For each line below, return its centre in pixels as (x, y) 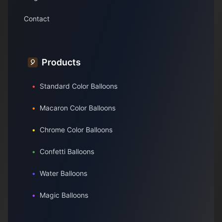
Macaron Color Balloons (78, 108)
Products (61, 62)
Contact (37, 18)
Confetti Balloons (67, 151)
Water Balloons (63, 173)
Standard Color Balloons (79, 86)
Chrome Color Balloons (76, 129)
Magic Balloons (64, 195)
